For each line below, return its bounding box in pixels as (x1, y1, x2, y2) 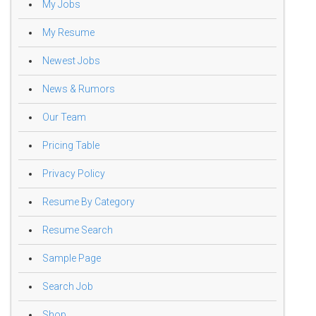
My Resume (42, 27, 95, 39)
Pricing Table (42, 140, 99, 152)
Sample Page (42, 253, 101, 265)
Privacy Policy (42, 168, 105, 180)
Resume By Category (42, 196, 135, 208)
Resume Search (42, 224, 113, 236)
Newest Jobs (42, 55, 100, 67)
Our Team (42, 111, 86, 123)
